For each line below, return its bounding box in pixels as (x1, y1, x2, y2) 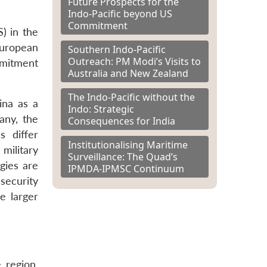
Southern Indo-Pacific (68, 42, 166, 56)
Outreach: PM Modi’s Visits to (68, 54, 201, 68)
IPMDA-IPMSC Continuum (68, 162, 184, 175)
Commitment (68, 18, 128, 32)
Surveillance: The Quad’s (68, 150, 178, 163)
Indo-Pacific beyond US (68, 7, 172, 20)
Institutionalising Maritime (68, 138, 188, 151)
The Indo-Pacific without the (68, 90, 195, 104)
